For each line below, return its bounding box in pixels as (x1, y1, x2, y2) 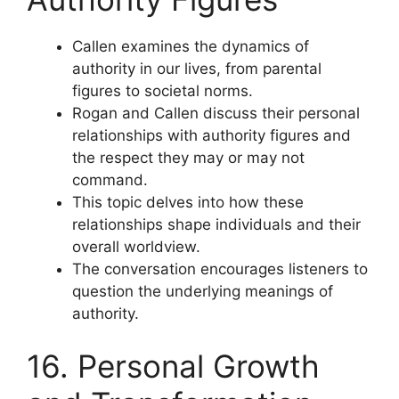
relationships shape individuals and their (72, 215, 361, 233)
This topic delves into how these (72, 192, 304, 211)
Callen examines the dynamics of (72, 37, 309, 55)
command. (72, 170, 148, 189)
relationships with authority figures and (72, 126, 351, 144)
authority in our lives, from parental (72, 59, 322, 77)
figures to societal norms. (72, 81, 253, 100)
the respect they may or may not (72, 148, 305, 167)
